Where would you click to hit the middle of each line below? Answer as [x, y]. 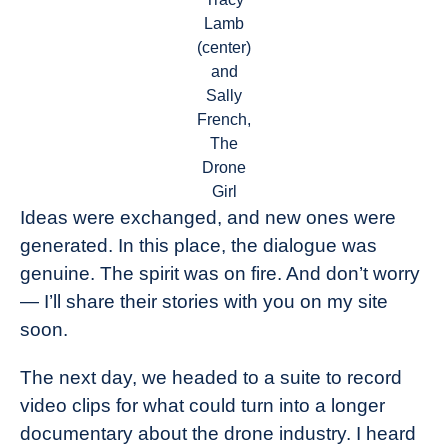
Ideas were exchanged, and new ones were [208, 217]
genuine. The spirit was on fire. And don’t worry [220, 273]
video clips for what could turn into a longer [202, 405]
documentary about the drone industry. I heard [218, 433]
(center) [224, 47]
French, [224, 119]
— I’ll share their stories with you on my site [204, 301]
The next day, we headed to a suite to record [211, 377]
